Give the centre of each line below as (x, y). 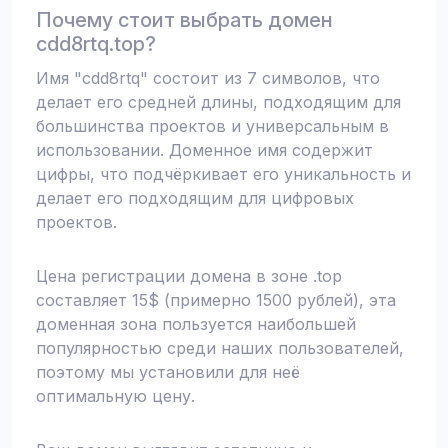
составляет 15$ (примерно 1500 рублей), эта (216, 300)
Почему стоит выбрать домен (184, 20)
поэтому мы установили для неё (168, 372)
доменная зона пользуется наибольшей (196, 324)
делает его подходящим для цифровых (195, 198)
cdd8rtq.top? (96, 44)
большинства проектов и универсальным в (212, 126)
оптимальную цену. (115, 396)
